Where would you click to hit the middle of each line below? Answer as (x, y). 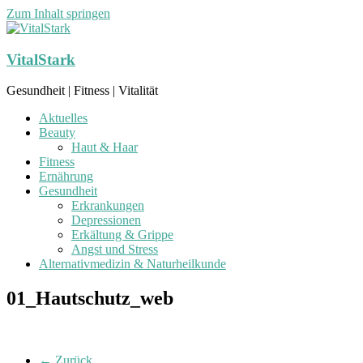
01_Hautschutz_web (90, 299)
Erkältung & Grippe (122, 235)
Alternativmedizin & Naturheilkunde (132, 264)
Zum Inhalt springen (58, 13)
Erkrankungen (108, 206)
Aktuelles (63, 118)
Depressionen (106, 220)
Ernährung (66, 177)
